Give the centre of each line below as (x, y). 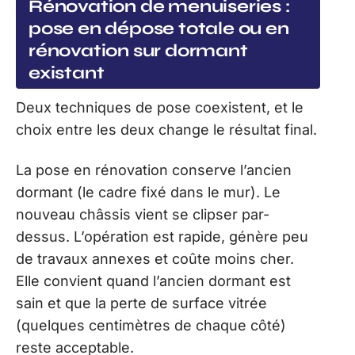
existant (67, 73)
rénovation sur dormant (138, 51)
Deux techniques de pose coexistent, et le (160, 108)
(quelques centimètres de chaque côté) (151, 325)
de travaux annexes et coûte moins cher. (155, 258)
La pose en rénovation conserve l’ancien (154, 170)
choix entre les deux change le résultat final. (166, 130)
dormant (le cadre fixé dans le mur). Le (148, 192)
